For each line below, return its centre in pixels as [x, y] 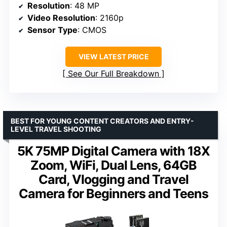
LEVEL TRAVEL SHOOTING [56, 129]
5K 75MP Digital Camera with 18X [113, 151]
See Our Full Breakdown [113, 74]
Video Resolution [61, 18]
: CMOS [92, 30]
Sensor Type [52, 30]
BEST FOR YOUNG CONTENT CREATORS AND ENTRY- [102, 121]
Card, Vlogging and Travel [113, 180]
